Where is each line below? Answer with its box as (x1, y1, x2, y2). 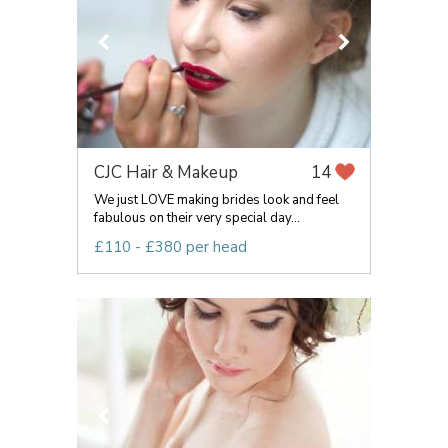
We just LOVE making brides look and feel (94, 191, 339, 209)
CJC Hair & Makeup (94, 161, 238, 184)
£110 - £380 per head (94, 237, 247, 257)
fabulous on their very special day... (94, 209, 300, 227)
